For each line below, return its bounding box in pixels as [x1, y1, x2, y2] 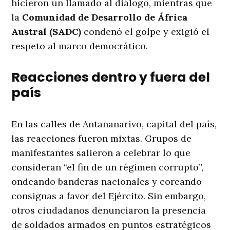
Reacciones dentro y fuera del [11, 68, 210, 87]
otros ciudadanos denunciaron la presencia [11, 204, 206, 217]
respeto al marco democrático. [11, 40, 148, 52]
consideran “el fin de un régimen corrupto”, [11, 161, 204, 174]
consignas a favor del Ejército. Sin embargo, [11, 190, 206, 202]
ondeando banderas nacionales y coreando [11, 176, 202, 188]
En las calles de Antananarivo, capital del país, [11, 118, 217, 130]
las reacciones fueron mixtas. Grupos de [11, 132, 192, 145]
